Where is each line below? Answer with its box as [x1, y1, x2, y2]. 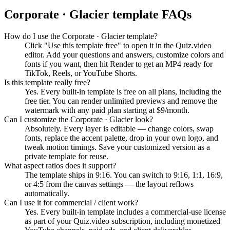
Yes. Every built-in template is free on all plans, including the [25, 87, 221, 97]
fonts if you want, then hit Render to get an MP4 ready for [25, 60, 213, 69]
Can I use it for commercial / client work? [4, 198, 138, 207]
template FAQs [109, 8, 191, 22]
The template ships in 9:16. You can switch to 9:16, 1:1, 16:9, [25, 170, 223, 180]
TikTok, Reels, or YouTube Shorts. [25, 69, 137, 78]
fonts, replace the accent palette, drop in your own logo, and [25, 133, 218, 143]
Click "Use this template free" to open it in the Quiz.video [25, 41, 212, 50]
